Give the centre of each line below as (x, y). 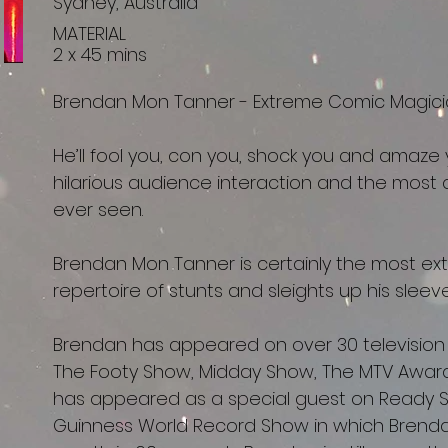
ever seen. (98, 210)
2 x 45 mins (100, 55)
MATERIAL (90, 33)
